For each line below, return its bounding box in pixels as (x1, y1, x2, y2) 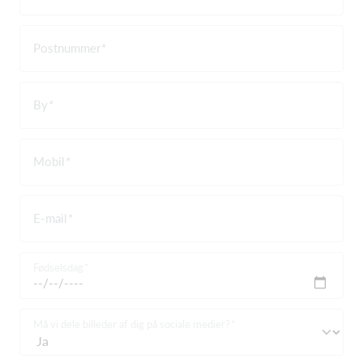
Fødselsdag (33, 260, 83, 274)
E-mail (33, 210, 67, 225)
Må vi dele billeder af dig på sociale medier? (33, 317, 230, 331)
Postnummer (33, 40, 100, 55)
